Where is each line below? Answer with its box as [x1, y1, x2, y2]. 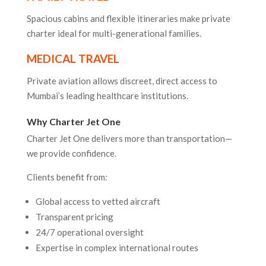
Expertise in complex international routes [35, 242, 198, 254]
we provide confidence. [26, 148, 116, 159]
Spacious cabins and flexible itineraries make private [26, 13, 230, 24]
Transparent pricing [35, 211, 113, 223]
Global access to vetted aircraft [35, 196, 160, 207]
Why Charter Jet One [26, 116, 121, 128]
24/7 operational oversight [35, 227, 144, 238]
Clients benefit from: [26, 172, 107, 183]
